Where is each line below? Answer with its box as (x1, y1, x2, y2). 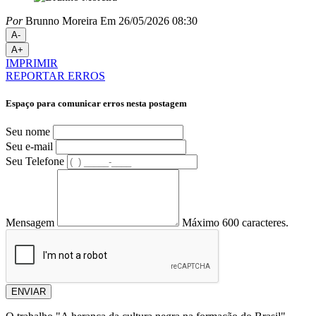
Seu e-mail (6, 140, 53, 153)
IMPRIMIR (6, 56, 58, 69)
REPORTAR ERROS (6, 69, 105, 82)
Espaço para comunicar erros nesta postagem (6, 97, 187, 109)
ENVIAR (11, 286, 46, 298)
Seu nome (6, 126, 50, 138)
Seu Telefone (6, 155, 64, 168)
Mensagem (6, 217, 54, 229)
